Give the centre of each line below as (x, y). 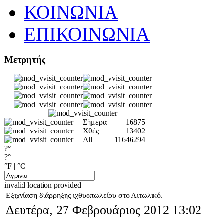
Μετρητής (25, 59)
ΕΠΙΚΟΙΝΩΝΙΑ (87, 34)
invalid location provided (43, 185)
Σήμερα (95, 122)
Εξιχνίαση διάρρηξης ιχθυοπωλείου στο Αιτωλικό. (84, 196)
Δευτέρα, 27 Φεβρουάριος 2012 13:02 (104, 210)
